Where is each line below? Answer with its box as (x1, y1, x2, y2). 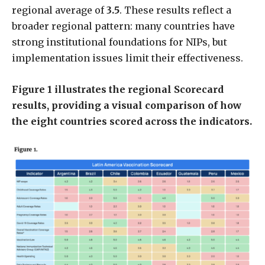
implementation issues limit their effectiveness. (12, 51, 243, 64)
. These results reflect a (119, 4, 231, 16)
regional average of (12, 4, 106, 16)
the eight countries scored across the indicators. (12, 115, 252, 127)
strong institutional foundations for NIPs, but (12, 35, 227, 48)
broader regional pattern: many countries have (12, 20, 235, 32)
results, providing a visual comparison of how (12, 99, 241, 111)
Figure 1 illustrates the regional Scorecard (12, 83, 224, 95)
